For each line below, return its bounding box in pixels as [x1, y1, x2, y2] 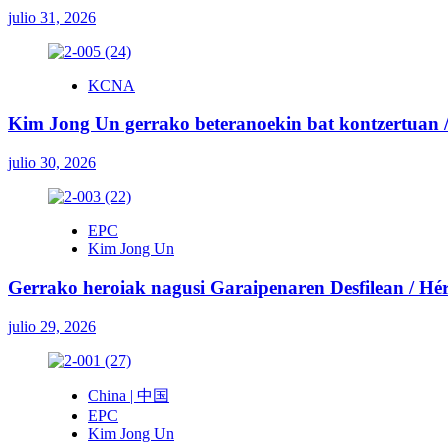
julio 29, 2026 [8, 317, 96, 335]
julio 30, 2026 [8, 154, 96, 172]
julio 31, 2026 [8, 8, 96, 26]
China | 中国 [88, 386, 169, 404]
